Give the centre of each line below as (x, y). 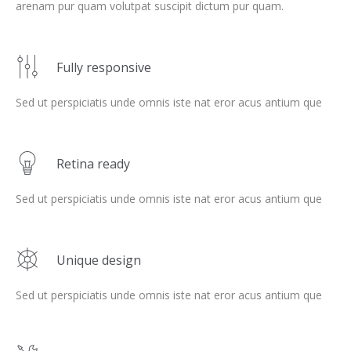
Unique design (99, 260)
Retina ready (93, 164)
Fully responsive (104, 67)
